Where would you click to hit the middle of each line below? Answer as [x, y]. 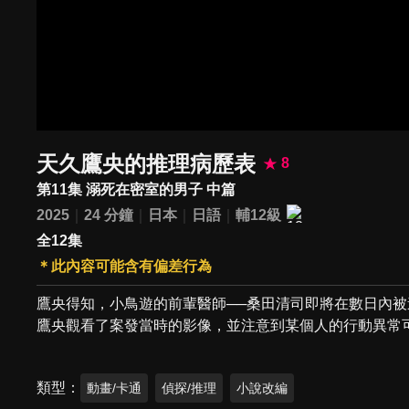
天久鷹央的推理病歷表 [147, 163]
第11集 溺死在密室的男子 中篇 [136, 189]
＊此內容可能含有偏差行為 [125, 267]
